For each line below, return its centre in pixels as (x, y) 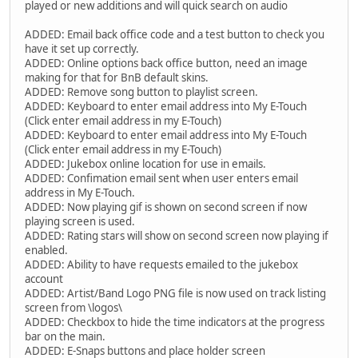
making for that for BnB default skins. (117, 78)
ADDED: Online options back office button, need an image (166, 64)
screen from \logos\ (74, 308)
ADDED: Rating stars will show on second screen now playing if (177, 236)
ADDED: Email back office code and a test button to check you (175, 35)
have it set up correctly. (82, 49)
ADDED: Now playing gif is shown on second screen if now (166, 207)
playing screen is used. (80, 222)
